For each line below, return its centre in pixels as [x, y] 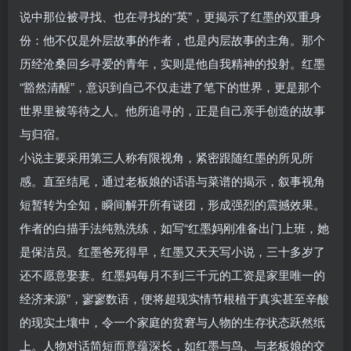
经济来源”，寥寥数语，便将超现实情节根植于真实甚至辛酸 [174, 299]
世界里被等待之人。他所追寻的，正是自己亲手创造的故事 [172, 110]
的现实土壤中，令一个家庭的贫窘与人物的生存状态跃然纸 [172, 322]
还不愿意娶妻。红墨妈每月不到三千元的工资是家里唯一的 [172, 275]
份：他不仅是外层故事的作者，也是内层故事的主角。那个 [172, 40]
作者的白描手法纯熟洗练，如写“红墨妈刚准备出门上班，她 [174, 228]
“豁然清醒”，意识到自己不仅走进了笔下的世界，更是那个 [170, 87]
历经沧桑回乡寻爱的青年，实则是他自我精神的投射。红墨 [172, 63]
